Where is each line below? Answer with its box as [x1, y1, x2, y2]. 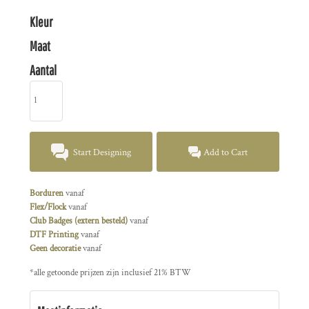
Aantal [30, 62, 57, 78]
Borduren [30, 187, 63, 199]
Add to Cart [203, 146, 248, 159]
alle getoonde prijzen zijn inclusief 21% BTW [34, 266, 191, 279]
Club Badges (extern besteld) [30, 215, 128, 227]
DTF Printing [30, 228, 79, 241]
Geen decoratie [30, 242, 81, 255]
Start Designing [73, 146, 132, 159]
